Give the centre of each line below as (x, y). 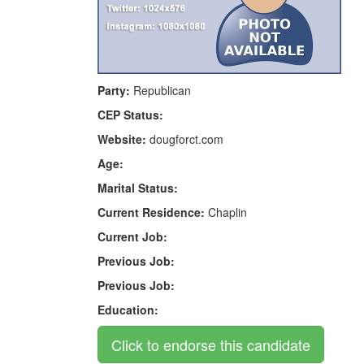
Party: (113, 90)
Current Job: (132, 236)
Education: (128, 309)
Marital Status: (137, 187)
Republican (160, 90)
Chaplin (225, 212)
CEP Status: (130, 114)
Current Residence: (151, 212)
